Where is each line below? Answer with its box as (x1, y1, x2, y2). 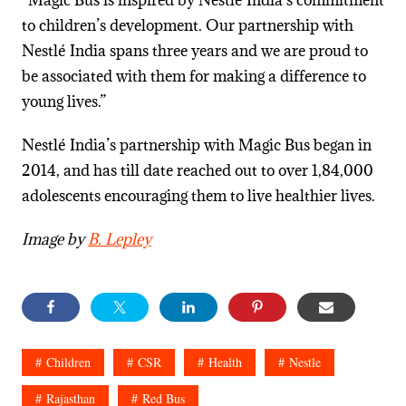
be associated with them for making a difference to (21, 66, 366, 87)
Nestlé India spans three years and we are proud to (21, 41, 368, 62)
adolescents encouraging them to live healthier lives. (21, 186, 375, 207)
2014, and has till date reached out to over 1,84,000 (21, 160, 373, 181)
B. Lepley (87, 229, 151, 250)
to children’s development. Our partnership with (21, 15, 353, 36)
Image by (21, 229, 88, 250)
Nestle (288, 353, 321, 372)
